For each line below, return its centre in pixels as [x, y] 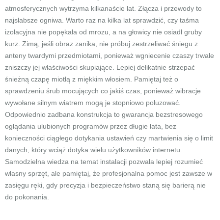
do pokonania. [27, 197]
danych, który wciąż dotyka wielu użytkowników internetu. [94, 150]
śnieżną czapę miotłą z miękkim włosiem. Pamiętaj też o [92, 79]
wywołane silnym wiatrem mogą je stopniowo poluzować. [93, 103]
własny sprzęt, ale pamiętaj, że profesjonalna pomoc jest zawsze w [109, 173]
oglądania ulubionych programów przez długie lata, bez [91, 126]
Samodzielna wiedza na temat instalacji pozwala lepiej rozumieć [104, 162]
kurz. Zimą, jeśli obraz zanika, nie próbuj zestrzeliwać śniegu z [101, 44]
